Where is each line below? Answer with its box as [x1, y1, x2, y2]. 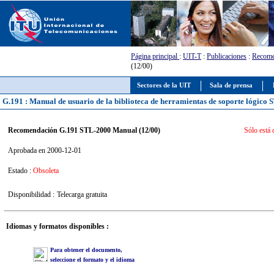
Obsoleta [32, 166, 59, 175]
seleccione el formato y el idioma [50, 256, 135, 263]
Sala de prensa [208, 82, 254, 89]
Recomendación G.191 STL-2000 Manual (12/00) [7, 125, 160, 135]
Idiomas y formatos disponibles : [6, 221, 109, 231]
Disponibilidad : [7, 190, 54, 199]
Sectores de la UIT [135, 82, 193, 89]
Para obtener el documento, [50, 246, 122, 253]
